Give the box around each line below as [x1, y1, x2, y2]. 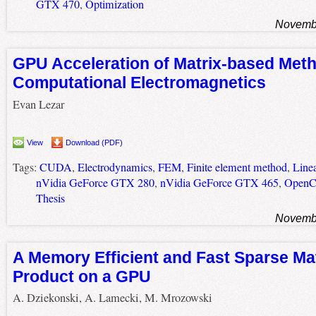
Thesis [35, 190, 65, 206]
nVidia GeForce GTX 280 [35, 174, 154, 190]
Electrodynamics [77, 159, 152, 175]
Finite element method [186, 159, 287, 175]
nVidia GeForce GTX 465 [159, 174, 279, 190]
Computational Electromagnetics [12, 73, 266, 92]
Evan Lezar [12, 96, 64, 112]
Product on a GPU [12, 267, 151, 286]
